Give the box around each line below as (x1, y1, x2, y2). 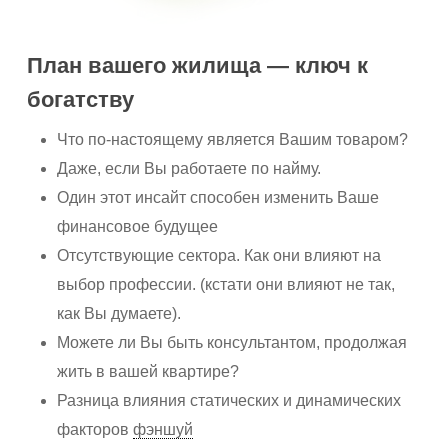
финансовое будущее (57, 218, 219, 236)
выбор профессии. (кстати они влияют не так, (57, 276, 396, 294)
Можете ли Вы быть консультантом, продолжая (57, 334, 408, 352)
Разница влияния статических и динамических (57, 392, 402, 410)
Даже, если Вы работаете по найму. (57, 160, 322, 178)
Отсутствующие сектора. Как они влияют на (57, 247, 382, 265)
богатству (27, 87, 135, 113)
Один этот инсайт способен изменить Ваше (57, 189, 380, 207)
